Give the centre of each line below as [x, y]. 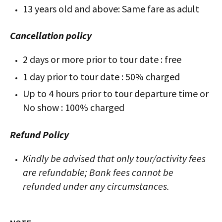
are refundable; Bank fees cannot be [98, 172]
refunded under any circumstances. [96, 186]
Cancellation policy [51, 36]
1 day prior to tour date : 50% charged [102, 76]
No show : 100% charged [74, 108]
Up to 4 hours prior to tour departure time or [116, 94]
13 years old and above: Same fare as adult [111, 8]
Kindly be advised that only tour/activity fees [114, 158]
